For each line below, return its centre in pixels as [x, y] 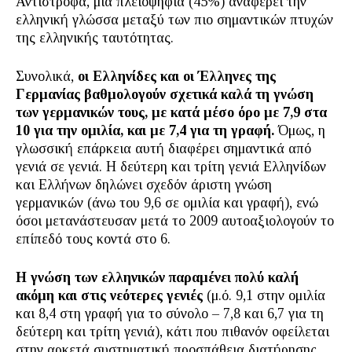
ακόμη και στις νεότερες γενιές [109, 295]
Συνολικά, [45, 76]
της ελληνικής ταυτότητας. [95, 38]
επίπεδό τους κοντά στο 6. [93, 239]
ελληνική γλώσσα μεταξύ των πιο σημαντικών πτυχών [174, 20]
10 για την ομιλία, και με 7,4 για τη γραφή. [145, 130]
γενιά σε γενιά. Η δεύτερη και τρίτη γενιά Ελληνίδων [171, 167]
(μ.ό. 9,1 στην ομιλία [264, 295]
